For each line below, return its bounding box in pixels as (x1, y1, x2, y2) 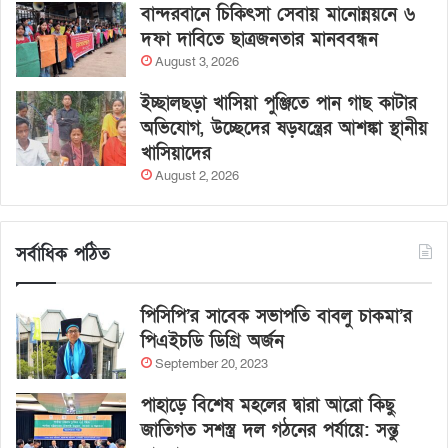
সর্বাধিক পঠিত (16, 243, 110, 267)
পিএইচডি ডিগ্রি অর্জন (141, 330, 284, 354)
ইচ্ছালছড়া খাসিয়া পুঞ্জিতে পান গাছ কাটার (141, 92, 417, 116)
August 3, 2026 (155, 53, 239, 72)
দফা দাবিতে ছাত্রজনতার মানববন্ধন (141, 28, 378, 52)
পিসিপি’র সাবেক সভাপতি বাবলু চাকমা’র (141, 305, 412, 329)
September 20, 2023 (155, 355, 268, 374)
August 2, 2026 (155, 167, 239, 186)
